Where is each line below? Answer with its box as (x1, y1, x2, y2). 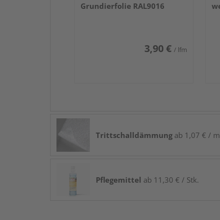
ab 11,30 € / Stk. (141, 174, 199, 185)
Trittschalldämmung (96, 130, 172, 140)
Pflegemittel (96, 174, 141, 185)
